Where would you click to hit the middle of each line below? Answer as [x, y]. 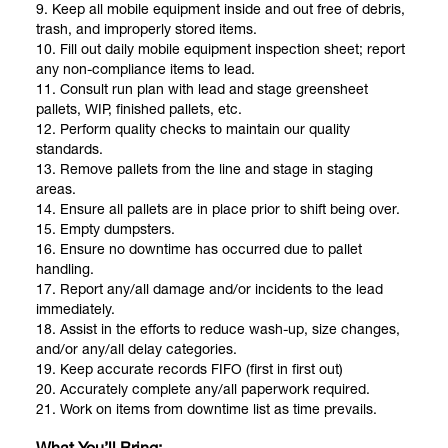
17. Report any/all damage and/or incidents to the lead [209, 290]
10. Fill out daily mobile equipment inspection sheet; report [220, 50]
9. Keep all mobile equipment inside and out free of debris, [220, 10]
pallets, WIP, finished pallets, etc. [139, 110]
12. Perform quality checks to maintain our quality [193, 130]
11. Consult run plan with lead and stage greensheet [202, 90]
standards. [69, 150]
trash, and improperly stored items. [146, 30]
